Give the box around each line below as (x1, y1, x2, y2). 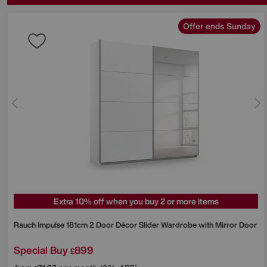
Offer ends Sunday (183, 19, 256, 32)
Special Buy (14, 242, 68, 257)
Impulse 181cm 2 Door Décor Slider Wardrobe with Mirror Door (38, 219, 257, 231)
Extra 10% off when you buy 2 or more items (53, 194, 219, 207)
